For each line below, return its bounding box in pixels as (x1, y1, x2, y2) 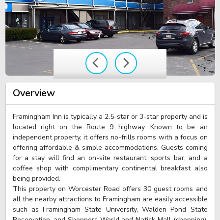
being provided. (12, 174, 60, 183)
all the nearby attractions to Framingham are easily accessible (12, 194, 208, 204)
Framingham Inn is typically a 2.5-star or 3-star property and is (12, 112, 208, 121)
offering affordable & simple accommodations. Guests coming (12, 143, 208, 152)
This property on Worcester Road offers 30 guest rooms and (12, 184, 208, 193)
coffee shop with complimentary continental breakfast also (12, 164, 208, 173)
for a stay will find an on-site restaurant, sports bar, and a (12, 153, 208, 163)
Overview (12, 86, 55, 100)
